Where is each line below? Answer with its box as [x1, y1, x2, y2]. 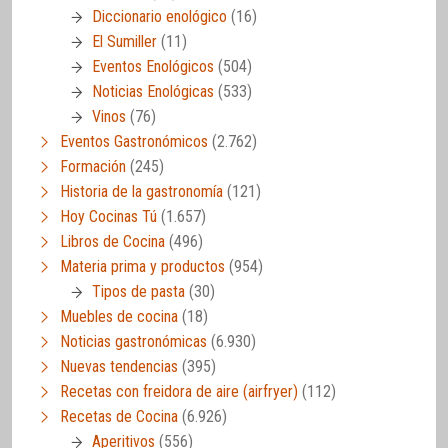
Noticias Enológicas [92, 81, 214, 101]
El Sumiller [92, 31, 157, 51]
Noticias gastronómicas [60, 331, 207, 351]
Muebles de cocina [60, 306, 178, 326]
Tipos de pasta [92, 281, 185, 301]
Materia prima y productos [60, 256, 225, 276]
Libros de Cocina [60, 231, 165, 251]
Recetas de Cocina [60, 406, 178, 426]
